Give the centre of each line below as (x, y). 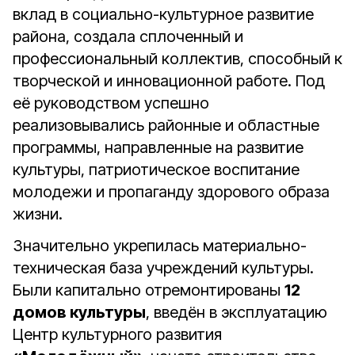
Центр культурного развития (117, 334)
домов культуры (79, 312)
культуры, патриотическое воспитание (156, 170)
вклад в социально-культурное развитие (163, 14)
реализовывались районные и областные (166, 125)
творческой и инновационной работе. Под (169, 81)
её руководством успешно (111, 103)
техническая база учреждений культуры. (163, 268)
